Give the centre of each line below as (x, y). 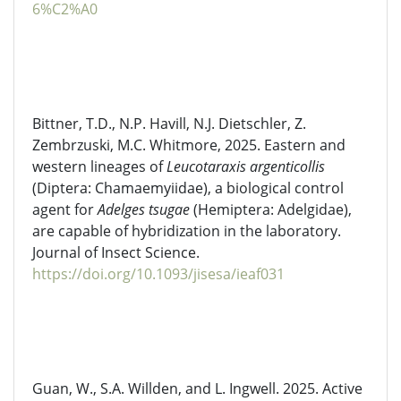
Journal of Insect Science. (116, 252)
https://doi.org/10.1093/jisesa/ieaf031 (158, 274)
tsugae (169, 209)
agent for (65, 209)
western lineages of (99, 166)
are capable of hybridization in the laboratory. (187, 231)
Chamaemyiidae (149, 188)
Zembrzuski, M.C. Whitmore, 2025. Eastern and (189, 145)
